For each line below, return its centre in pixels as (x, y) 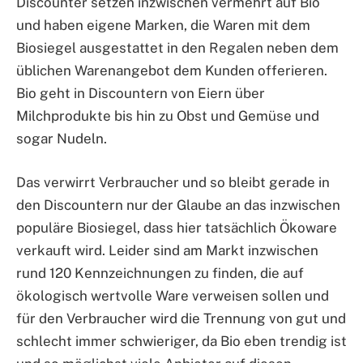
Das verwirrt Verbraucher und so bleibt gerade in (173, 183)
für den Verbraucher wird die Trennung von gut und (181, 319)
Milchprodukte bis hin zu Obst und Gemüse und (168, 115)
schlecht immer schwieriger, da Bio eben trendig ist (181, 342)
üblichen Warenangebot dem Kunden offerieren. (172, 70)
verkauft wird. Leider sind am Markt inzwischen (167, 251)
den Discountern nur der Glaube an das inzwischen (178, 205)
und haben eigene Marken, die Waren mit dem (163, 25)
